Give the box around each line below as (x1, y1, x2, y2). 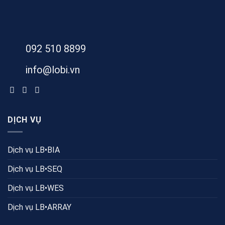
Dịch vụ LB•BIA (8, 145, 60, 155)
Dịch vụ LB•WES (8, 183, 64, 193)
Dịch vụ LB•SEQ (8, 164, 62, 174)
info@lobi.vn (26, 63, 80, 76)
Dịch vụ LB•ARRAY (8, 202, 71, 212)
